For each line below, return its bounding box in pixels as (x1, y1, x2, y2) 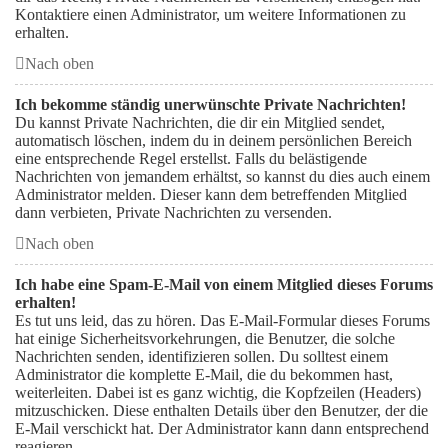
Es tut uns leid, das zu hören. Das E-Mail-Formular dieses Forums (15, 312, 430, 329)
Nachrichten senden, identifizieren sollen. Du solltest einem (15, 348, 388, 365)
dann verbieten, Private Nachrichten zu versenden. (15, 204, 332, 221)
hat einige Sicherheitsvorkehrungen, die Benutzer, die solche (15, 330, 395, 347)
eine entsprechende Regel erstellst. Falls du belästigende (15, 150, 367, 167)
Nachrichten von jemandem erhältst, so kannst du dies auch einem (15, 168, 430, 185)
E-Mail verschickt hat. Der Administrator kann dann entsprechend (15, 420, 429, 437)
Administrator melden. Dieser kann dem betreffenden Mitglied (15, 186, 407, 203)
